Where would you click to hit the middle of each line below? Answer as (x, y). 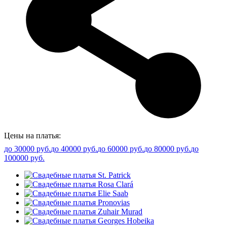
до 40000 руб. (74, 148)
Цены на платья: (32, 135)
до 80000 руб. (167, 148)
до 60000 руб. (121, 148)
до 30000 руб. (27, 148)
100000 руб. (24, 158)
